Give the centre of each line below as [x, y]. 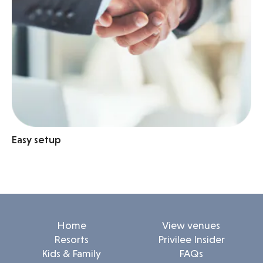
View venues [191, 225]
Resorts [71, 239]
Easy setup [36, 139]
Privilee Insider [191, 239]
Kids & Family [71, 253]
